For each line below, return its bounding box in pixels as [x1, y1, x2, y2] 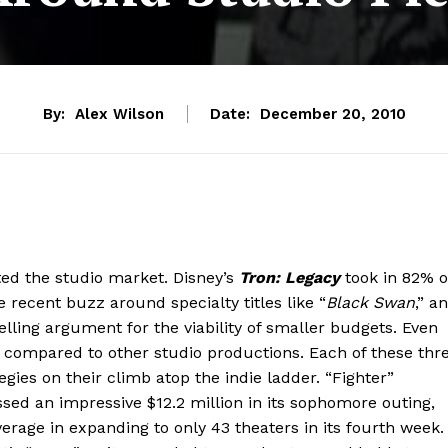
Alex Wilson [74, 105, 164, 124]
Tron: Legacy [239, 267, 340, 287]
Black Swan [326, 292, 415, 312]
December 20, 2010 [259, 105, 406, 124]
